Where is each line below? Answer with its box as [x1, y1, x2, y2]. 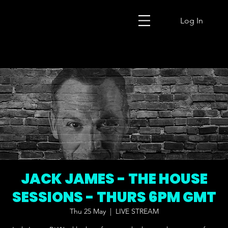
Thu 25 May [69, 207, 106, 216]
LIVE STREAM [115, 207, 159, 216]
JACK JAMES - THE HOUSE [20, 169, 208, 189]
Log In [180, 15, 204, 25]
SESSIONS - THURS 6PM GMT [12, 187, 216, 208]
